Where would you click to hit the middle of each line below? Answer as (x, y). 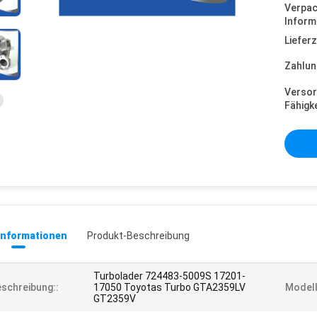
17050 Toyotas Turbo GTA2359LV (169, 287)
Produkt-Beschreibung (138, 236)
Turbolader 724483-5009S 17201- (169, 276)
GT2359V (115, 299)
